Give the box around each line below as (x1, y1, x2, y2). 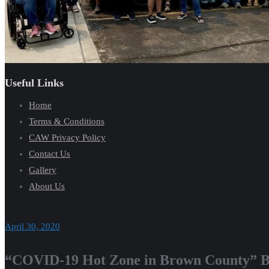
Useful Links (5, 76, 64, 89)
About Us (29, 181, 65, 191)
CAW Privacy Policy (29, 132, 106, 142)
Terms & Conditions (29, 116, 104, 126)
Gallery (29, 165, 56, 175)
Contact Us (29, 148, 70, 159)
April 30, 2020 (5, 222, 60, 231)
